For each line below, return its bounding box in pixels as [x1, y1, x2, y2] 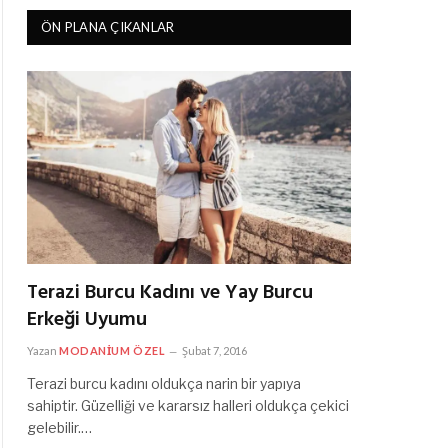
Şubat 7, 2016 [182, 343, 248, 357]
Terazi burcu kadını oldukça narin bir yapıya [27, 374, 301, 392]
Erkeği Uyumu [27, 303, 147, 336]
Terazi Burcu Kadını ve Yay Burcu [27, 276, 313, 309]
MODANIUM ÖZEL [59, 343, 166, 357]
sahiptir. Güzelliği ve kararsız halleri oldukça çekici [27, 396, 349, 414]
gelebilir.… [27, 418, 92, 436]
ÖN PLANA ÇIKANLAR [41, 19, 175, 35]
